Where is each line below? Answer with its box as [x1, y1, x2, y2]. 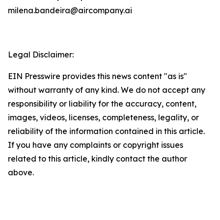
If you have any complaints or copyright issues [8, 140, 183, 150]
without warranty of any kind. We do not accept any [8, 85, 205, 95]
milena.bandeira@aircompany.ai [8, 5, 132, 15]
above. [8, 167, 34, 177]
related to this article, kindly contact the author [8, 154, 187, 164]
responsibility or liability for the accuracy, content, [8, 99, 196, 109]
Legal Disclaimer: [8, 50, 74, 59]
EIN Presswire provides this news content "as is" [8, 71, 187, 81]
